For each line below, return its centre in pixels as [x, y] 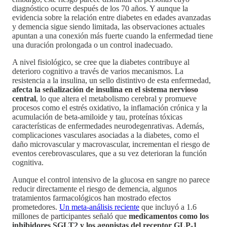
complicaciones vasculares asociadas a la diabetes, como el [106, 135]
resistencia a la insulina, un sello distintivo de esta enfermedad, [111, 81]
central [24, 99]
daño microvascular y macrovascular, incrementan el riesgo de [111, 144]
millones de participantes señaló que [70, 216]
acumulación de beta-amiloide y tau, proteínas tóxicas [97, 117]
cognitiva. [28, 163]
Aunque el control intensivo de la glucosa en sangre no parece [111, 180]
